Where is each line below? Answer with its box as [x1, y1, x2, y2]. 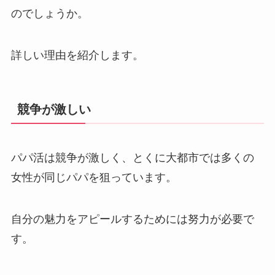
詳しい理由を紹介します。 [10, 48, 144, 61]
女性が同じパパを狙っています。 [10, 171, 177, 184]
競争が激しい [17, 102, 91, 116]
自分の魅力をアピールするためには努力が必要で [10, 212, 254, 225]
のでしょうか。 [10, 7, 88, 20]
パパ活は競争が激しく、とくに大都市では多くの [10, 151, 254, 164]
